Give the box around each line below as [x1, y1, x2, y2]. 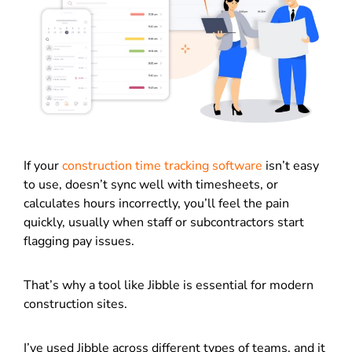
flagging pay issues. [24, 232, 137, 250]
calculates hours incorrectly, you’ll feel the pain [24, 194, 289, 212]
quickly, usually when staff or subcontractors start [24, 213, 304, 231]
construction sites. [24, 295, 127, 313]
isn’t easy [262, 156, 319, 174]
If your [24, 156, 62, 174]
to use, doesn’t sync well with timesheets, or [24, 175, 278, 193]
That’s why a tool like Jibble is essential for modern [24, 276, 313, 294]
